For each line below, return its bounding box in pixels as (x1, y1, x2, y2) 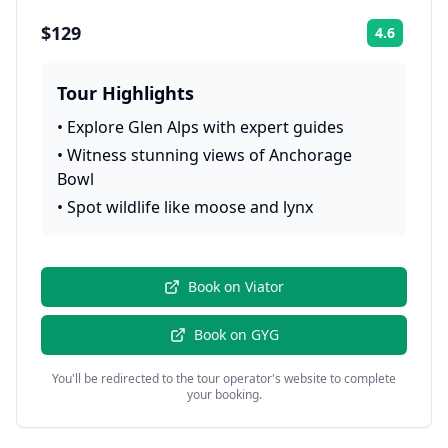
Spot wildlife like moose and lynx (67, 196, 313, 218)
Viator (245, 277, 284, 296)
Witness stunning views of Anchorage (67, 144, 352, 166)
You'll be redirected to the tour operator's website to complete (52, 370, 396, 387)
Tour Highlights (57, 81, 194, 105)
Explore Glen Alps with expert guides (67, 116, 344, 138)
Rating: (406, 31, 444, 48)
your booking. (186, 386, 262, 403)
